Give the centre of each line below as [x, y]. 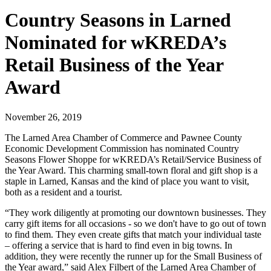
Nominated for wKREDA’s [116, 43]
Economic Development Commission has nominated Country [122, 148]
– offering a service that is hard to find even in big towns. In [119, 245]
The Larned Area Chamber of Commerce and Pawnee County [123, 137]
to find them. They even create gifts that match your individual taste [133, 234]
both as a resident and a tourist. [64, 192]
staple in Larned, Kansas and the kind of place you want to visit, [127, 181]
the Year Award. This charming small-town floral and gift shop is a [131, 170]
